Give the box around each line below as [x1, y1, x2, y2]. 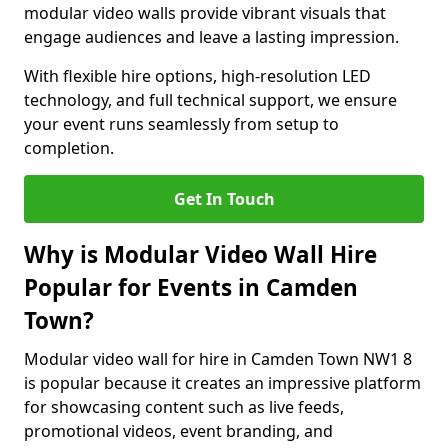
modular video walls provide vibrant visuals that [24, 2, 386, 24]
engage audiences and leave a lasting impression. [24, 26, 399, 48]
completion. [24, 137, 114, 159]
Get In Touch [173, 188, 275, 210]
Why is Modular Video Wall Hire [24, 239, 377, 270]
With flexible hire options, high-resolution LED [24, 65, 371, 87]
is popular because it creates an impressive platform [24, 372, 421, 394]
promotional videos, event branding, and [24, 420, 333, 442]
